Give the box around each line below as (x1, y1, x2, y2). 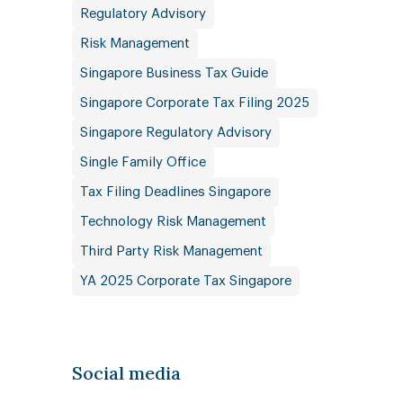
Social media (71, 362, 181, 384)
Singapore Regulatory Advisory (79, 126, 272, 139)
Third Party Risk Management (79, 245, 263, 258)
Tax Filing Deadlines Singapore (79, 185, 271, 199)
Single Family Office (79, 156, 206, 169)
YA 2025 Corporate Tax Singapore (79, 274, 291, 288)
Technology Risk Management (79, 215, 266, 228)
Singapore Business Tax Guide (79, 67, 268, 80)
